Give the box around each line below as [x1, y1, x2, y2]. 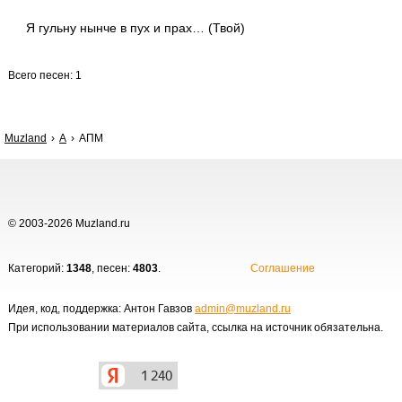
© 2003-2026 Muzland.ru [8, 217, 130, 230]
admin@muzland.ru [195, 302, 291, 315]
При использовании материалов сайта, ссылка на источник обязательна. [8, 321, 383, 334]
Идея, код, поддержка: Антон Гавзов [8, 302, 195, 315]
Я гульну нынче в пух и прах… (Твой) [26, 21, 245, 35]
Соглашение [250, 262, 315, 275]
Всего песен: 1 [8, 69, 82, 82]
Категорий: [8, 262, 66, 275]
